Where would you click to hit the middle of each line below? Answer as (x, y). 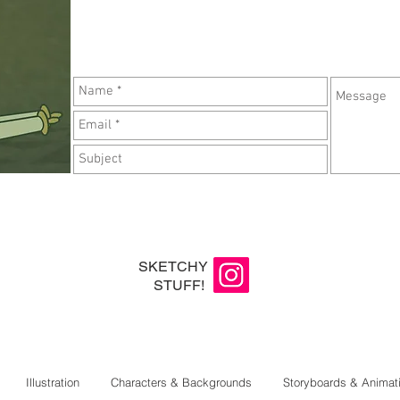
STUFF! (181, 285)
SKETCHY (173, 267)
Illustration (52, 382)
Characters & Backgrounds (181, 382)
